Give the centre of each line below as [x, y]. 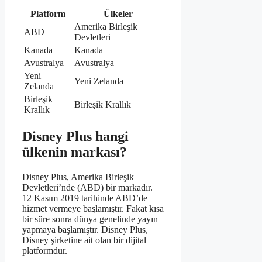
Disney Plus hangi [75, 136]
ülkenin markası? [75, 152]
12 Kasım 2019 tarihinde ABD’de [85, 198]
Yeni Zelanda [99, 81]
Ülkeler [118, 13]
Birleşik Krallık [103, 104]
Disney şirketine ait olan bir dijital [84, 240]
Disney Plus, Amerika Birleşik [78, 177]
